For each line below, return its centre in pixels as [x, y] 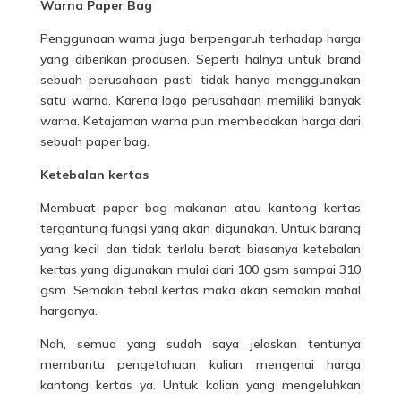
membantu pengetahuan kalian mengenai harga [200, 365]
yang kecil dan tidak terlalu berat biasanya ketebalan [200, 249]
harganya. [68, 311]
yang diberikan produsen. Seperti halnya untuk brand [200, 60]
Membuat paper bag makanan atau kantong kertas [200, 208]
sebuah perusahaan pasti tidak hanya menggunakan [200, 80]
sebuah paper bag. [94, 142]
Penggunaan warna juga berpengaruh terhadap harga [200, 39]
